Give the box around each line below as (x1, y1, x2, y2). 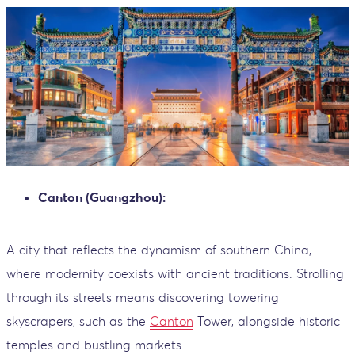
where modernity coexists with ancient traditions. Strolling (6, 265, 344, 281)
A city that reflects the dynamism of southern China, (6, 241, 311, 258)
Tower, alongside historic (193, 312, 340, 329)
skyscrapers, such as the (6, 312, 150, 329)
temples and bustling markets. (6, 336, 185, 353)
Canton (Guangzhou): (38, 189, 166, 205)
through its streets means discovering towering (6, 288, 279, 305)
